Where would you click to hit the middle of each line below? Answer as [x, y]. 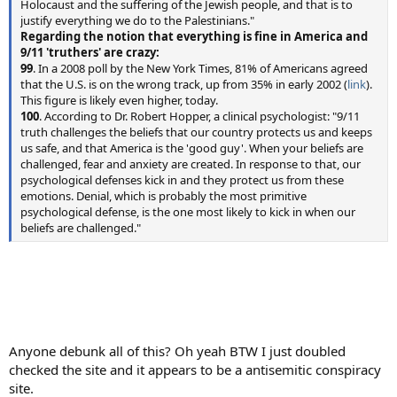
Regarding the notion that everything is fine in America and [194, 36]
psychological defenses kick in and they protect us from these [182, 180]
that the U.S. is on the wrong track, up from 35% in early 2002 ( [184, 84]
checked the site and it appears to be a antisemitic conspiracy [195, 369]
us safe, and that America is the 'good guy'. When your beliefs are [192, 148]
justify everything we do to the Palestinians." [137, 20]
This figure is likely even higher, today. [119, 100]
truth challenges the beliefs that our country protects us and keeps [196, 132]
